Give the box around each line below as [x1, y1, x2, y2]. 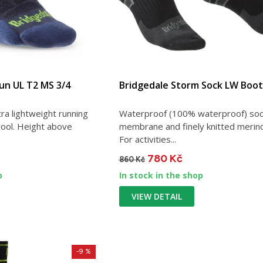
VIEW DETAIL [131, 190, 182, 202]
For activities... [119, 133, 176, 145]
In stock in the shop [119, 169, 203, 181]
